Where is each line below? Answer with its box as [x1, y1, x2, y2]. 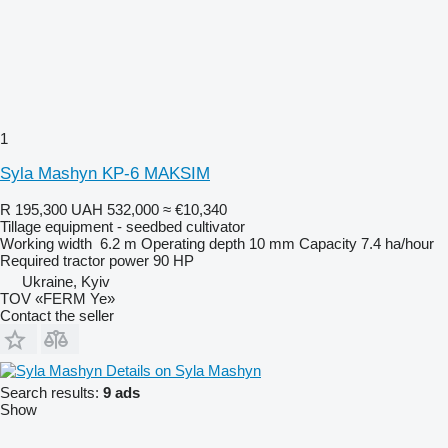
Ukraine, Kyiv [22, 272, 110, 290]
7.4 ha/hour [361, 234, 434, 252]
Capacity [299, 234, 357, 252]
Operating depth [141, 234, 245, 252]
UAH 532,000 [71, 200, 159, 218]
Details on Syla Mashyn [106, 361, 261, 379]
